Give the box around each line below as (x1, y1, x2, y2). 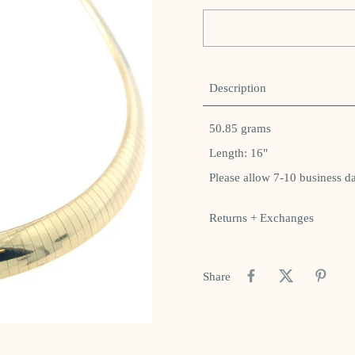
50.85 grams (209, 121, 271, 136)
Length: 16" (209, 146, 268, 160)
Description (209, 81, 266, 95)
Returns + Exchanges (209, 211, 314, 225)
